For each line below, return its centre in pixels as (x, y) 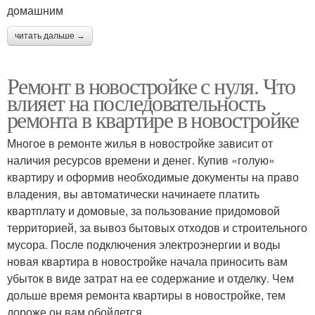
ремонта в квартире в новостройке (153, 119)
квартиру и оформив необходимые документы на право (153, 176)
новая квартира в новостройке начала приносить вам (147, 261)
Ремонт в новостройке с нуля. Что (151, 85)
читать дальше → (50, 36)
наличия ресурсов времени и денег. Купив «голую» (141, 160)
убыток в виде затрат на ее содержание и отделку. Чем (150, 278)
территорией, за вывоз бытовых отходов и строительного (157, 227)
